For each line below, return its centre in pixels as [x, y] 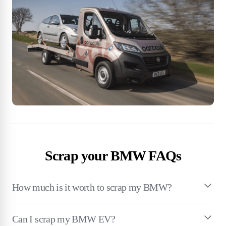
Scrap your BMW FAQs [113, 155]
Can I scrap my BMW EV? [64, 219]
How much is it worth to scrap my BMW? [92, 187]
